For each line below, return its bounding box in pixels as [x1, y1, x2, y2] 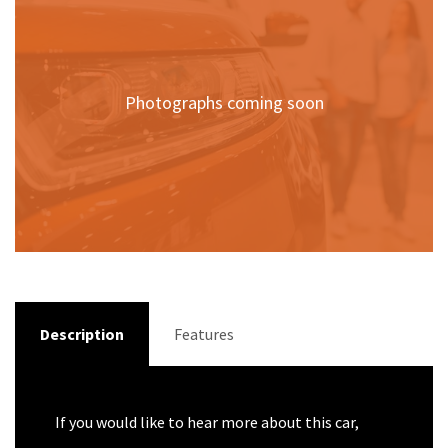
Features [174, 324, 234, 344]
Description [40, 324, 124, 344]
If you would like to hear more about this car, [55, 412, 359, 432]
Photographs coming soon [124, 90, 324, 114]
